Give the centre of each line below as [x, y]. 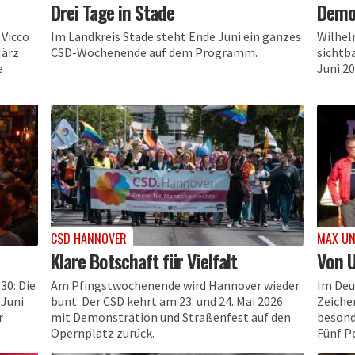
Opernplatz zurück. [102, 332]
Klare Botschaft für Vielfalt [143, 260]
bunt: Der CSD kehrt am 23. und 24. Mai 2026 [166, 301]
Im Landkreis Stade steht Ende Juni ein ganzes [176, 36]
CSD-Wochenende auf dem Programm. [154, 52]
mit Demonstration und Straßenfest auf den [170, 317]
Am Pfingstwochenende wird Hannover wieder [175, 285]
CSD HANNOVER [88, 238]
